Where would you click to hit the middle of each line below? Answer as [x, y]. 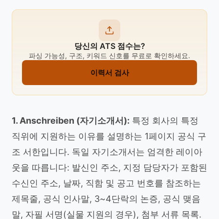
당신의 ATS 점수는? [109, 46]
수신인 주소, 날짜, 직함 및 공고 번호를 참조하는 [106, 183]
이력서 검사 [109, 73]
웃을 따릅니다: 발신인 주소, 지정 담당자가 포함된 [109, 167]
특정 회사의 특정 [164, 120]
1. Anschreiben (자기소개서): [71, 120]
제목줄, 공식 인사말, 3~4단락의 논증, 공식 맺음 [106, 199]
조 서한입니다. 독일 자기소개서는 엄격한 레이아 [107, 152]
